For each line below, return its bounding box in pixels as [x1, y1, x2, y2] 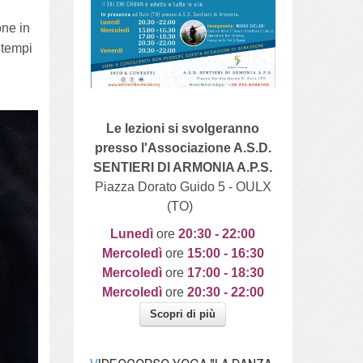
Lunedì [110, 227, 157, 241]
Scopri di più [150, 308, 216, 321]
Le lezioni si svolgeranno [106, 122, 260, 136]
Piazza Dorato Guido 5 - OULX [94, 180, 271, 194]
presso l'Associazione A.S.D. [94, 141, 271, 156]
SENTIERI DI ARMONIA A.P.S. [93, 160, 273, 175]
